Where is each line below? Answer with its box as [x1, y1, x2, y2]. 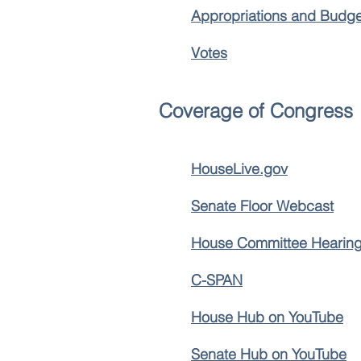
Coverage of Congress [159, 99, 359, 122]
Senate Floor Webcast [191, 197, 334, 215]
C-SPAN [191, 271, 243, 289]
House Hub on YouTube [191, 308, 343, 326]
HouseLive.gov [191, 160, 288, 178]
